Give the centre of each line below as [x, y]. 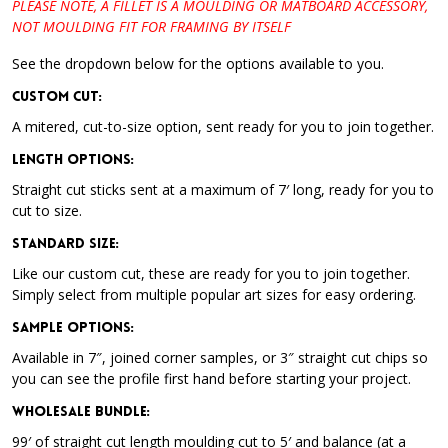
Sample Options [71, 328]
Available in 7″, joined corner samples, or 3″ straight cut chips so [220, 357]
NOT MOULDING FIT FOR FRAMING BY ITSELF [151, 26]
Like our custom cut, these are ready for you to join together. [213, 273]
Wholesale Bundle [79, 412]
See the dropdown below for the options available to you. [198, 63]
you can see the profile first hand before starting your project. [211, 378]
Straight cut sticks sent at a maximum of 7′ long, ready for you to [223, 189]
